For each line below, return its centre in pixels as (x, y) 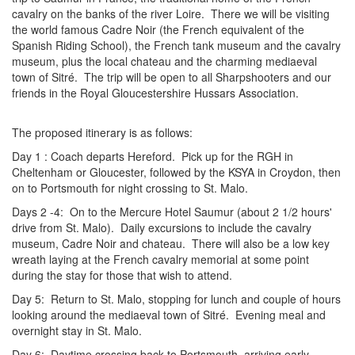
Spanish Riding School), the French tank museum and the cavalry (176, 45)
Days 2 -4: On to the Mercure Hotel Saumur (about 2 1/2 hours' (172, 212)
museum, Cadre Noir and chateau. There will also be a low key (171, 243)
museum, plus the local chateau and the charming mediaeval (164, 61)
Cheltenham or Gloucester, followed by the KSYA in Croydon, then (176, 172)
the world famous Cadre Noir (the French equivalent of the (158, 29)
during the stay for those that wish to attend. (122, 275)
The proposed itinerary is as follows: (102, 132)
